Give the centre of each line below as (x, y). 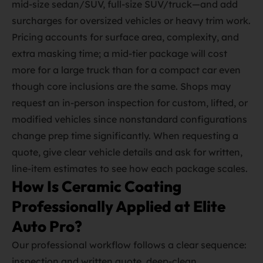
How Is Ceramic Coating (97, 186)
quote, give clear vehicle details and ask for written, (127, 152)
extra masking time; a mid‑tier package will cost (119, 53)
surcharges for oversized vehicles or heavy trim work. (131, 21)
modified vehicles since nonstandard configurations (129, 119)
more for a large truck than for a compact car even (126, 70)
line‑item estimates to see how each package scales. (130, 168)
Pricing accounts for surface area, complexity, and (125, 37)
